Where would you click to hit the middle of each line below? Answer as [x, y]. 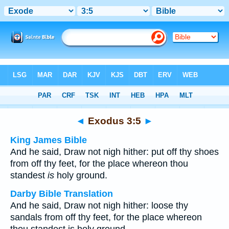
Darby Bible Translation [62, 194]
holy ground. [81, 175]
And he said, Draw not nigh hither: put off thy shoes [114, 152]
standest [29, 175]
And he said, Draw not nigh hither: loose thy [99, 205]
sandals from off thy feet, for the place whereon [106, 217]
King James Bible [49, 140]
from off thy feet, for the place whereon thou [99, 164]
